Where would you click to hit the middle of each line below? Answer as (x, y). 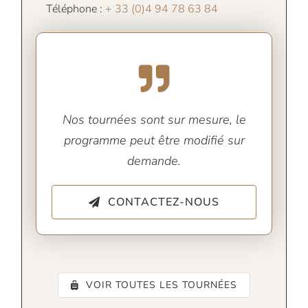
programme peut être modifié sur (154, 141)
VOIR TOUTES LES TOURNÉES (161, 285)
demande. (154, 161)
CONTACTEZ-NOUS (164, 202)
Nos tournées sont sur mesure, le (154, 120)
